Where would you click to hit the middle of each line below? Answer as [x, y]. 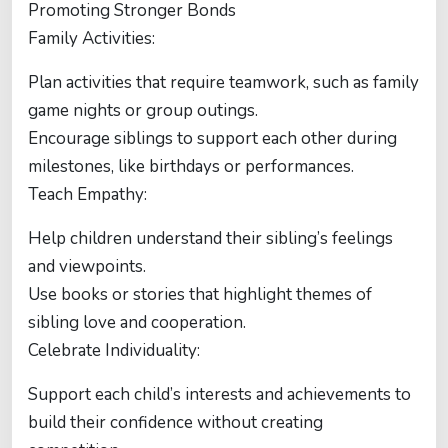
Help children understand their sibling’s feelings [210, 238]
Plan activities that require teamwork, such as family [223, 82]
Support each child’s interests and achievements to [219, 394]
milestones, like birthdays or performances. [191, 166]
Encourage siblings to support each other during [212, 138]
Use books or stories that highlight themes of [200, 294]
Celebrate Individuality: [114, 350]
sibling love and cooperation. [137, 322]
